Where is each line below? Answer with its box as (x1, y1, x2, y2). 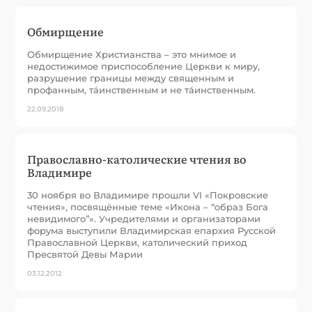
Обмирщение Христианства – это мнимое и (27, 48, 237, 60)
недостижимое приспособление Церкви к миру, (27, 60, 260, 72)
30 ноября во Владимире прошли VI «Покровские (27, 189, 269, 201)
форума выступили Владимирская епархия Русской (27, 224, 276, 236)
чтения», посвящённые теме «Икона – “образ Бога (27, 201, 269, 212)
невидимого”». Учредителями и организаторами (27, 212, 261, 224)
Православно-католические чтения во (27, 150, 247, 167)
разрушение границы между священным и (27, 72, 235, 84)
